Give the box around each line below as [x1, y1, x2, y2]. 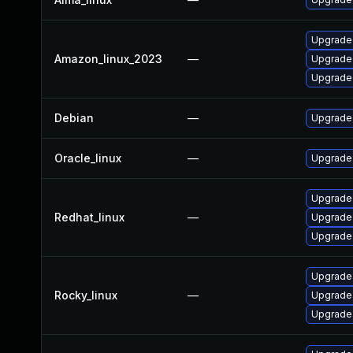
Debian [54, 111, 94, 124]
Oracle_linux [54, 151, 121, 165]
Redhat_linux [54, 210, 124, 224]
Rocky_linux [54, 288, 117, 302]
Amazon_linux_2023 [54, 52, 162, 65]
